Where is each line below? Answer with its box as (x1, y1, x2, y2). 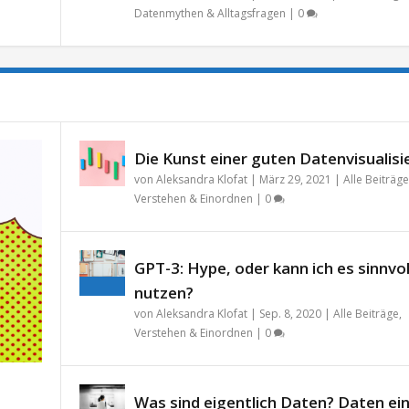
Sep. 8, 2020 (258, 306, 321, 322)
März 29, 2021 (258, 172, 331, 188)
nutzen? (133, 282, 194, 304)
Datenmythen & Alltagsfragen (133, 5, 286, 22)
